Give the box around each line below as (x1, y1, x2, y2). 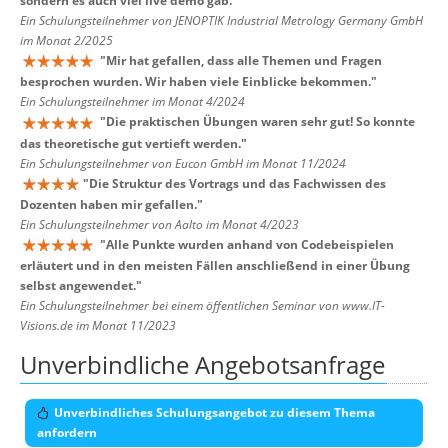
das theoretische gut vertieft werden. (20, 134, 241, 152)
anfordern (37, 424, 97, 442)
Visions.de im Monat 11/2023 (20, 317, 176, 335)
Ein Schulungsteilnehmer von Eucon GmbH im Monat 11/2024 (20, 154, 346, 172)
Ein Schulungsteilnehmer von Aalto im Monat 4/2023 (20, 215, 299, 233)
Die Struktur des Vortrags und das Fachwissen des (89, 174, 386, 192)
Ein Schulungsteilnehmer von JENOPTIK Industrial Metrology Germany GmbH (20, 12, 423, 30)
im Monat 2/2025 (20, 32, 113, 50)
